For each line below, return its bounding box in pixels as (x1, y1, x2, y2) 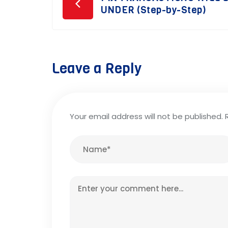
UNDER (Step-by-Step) (101, 4, 206, 16)
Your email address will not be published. (70, 111, 223, 122)
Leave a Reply (52, 59, 141, 78)
